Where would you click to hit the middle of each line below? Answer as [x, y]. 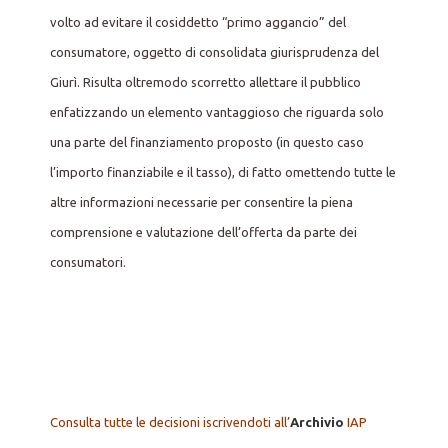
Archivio [317, 421]
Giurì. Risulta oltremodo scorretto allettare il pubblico [205, 81]
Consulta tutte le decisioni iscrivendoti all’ [170, 421]
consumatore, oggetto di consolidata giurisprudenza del [214, 51]
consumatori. [88, 261]
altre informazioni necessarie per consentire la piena [201, 201]
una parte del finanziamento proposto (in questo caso [207, 141]
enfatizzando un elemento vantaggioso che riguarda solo [217, 111]
